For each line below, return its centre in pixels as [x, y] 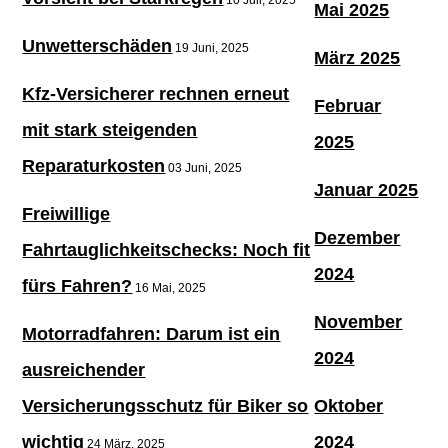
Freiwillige [66, 213]
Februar [348, 105]
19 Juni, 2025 [211, 47]
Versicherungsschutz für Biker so [165, 405]
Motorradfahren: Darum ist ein [151, 333]
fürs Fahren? [77, 285]
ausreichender [84, 369]
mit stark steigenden [110, 129]
